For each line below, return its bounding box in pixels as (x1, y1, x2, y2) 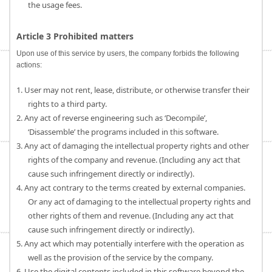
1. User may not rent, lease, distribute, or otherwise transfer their (16, 84, 250, 95)
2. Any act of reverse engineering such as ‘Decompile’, (16, 112, 207, 123)
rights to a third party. (28, 98, 107, 109)
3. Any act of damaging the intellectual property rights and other (16, 140, 249, 151)
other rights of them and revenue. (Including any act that (28, 210, 234, 221)
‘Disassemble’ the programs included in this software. (28, 126, 219, 137)
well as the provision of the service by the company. (28, 252, 213, 263)
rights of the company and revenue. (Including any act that (28, 154, 240, 165)
